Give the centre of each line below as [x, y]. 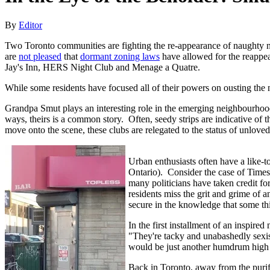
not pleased [40, 57]
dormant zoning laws [120, 57]
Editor [30, 25]
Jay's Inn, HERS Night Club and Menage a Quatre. [102, 67]
